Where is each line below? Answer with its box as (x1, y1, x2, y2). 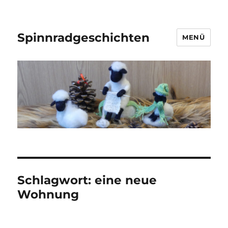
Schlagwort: (17, 173, 95, 188)
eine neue (95, 173, 157, 188)
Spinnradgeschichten (17, 30, 150, 45)
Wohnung (17, 187, 79, 202)
